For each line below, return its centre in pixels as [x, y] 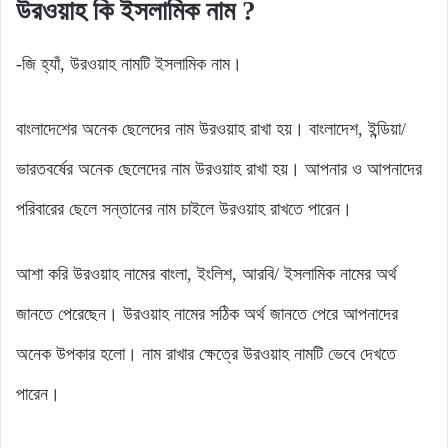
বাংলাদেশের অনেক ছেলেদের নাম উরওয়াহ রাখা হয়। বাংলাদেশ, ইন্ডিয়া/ [211, 128]
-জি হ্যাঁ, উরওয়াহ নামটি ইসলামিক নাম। [129, 63]
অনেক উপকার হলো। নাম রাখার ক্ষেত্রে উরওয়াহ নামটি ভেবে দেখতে [206, 353]
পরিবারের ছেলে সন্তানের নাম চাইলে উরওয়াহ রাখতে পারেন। [184, 208]
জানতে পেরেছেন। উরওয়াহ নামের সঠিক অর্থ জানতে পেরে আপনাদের [207, 313]
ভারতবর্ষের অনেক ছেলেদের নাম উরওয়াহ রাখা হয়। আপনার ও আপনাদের [219, 168]
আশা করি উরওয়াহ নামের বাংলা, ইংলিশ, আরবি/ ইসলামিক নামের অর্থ [206, 273]
